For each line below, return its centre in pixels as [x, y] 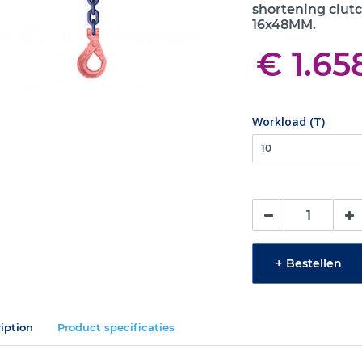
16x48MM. [284, 25]
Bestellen [314, 263]
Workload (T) [289, 122]
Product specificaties [116, 327]
